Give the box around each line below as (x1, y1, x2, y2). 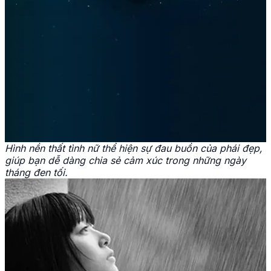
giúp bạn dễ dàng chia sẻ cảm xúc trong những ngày (5, 154, 246, 167)
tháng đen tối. (5, 166, 68, 179)
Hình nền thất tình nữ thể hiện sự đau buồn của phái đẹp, (5, 142, 263, 155)
